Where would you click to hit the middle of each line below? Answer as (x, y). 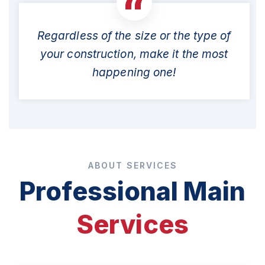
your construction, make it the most (134, 54)
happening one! (134, 72)
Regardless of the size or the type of (134, 35)
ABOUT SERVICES (132, 165)
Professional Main (132, 191)
